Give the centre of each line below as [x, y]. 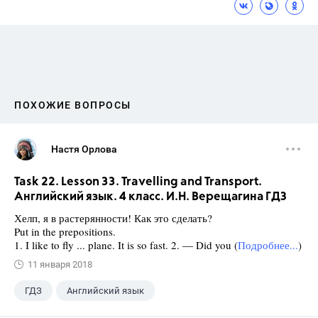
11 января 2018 [60, 264]
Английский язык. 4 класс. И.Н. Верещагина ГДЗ [150, 197]
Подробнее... [268, 245]
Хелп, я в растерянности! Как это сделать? [113, 218]
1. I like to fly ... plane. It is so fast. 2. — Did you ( [126, 245]
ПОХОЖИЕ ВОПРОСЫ [73, 105]
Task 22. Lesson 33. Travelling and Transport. [138, 182]
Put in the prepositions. [65, 231]
